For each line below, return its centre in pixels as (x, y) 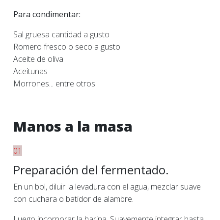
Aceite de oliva (38, 59)
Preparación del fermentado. (91, 170)
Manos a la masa (73, 126)
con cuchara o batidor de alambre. (73, 199)
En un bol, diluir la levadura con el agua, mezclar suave (107, 187)
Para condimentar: (47, 14)
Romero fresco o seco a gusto (67, 47)
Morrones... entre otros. (55, 83)
